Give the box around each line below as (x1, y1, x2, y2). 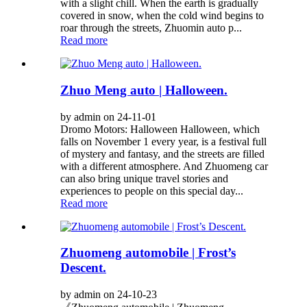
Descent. (60, 260, 106, 275)
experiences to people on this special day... (60, 184, 243, 197)
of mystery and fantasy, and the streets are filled (60, 147, 265, 160)
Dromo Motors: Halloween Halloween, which (60, 123, 260, 135)
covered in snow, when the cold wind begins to (60, 10, 264, 22)
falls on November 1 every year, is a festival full (60, 135, 267, 147)
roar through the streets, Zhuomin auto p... (60, 22, 242, 34)
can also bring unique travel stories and (60, 172, 228, 184)
